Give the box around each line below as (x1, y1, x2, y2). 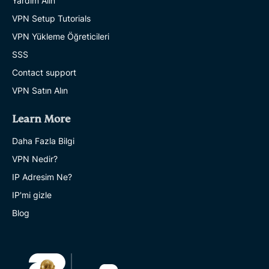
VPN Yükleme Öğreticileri (12, 31, 109, 41)
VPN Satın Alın (12, 85, 68, 95)
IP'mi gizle (12, 189, 52, 200)
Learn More (12, 112, 70, 125)
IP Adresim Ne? (12, 171, 72, 182)
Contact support (12, 67, 76, 77)
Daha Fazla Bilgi (12, 135, 74, 146)
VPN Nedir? (12, 153, 58, 164)
